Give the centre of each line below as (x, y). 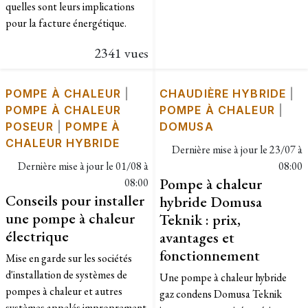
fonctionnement (210, 255)
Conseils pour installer (75, 200)
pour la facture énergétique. (66, 23)
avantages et (197, 237)
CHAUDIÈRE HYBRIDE (223, 93)
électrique (37, 235)
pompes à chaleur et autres (64, 291)
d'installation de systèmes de (66, 274)
